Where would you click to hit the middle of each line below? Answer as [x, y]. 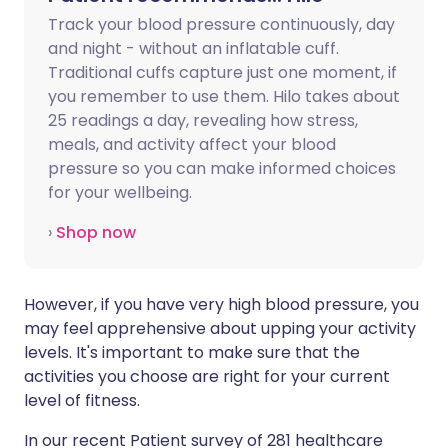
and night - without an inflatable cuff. [193, 48]
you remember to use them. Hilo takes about [224, 96]
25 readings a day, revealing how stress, [203, 120]
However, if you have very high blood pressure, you [221, 304]
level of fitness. [82, 400]
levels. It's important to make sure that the [192, 352]
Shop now [96, 232]
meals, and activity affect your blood [192, 144]
